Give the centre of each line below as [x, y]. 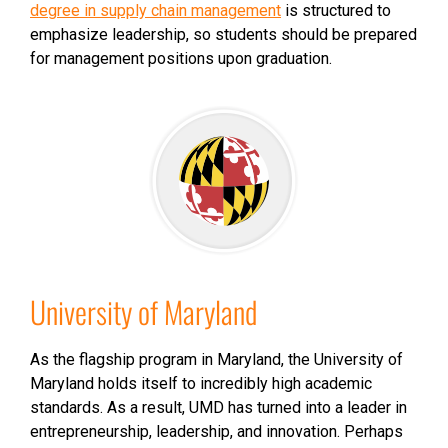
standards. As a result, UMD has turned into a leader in [218, 407]
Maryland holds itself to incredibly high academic [201, 383]
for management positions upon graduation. [181, 58]
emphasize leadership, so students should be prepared [223, 34]
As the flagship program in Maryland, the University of [216, 359]
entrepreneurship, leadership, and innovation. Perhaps [216, 431]
